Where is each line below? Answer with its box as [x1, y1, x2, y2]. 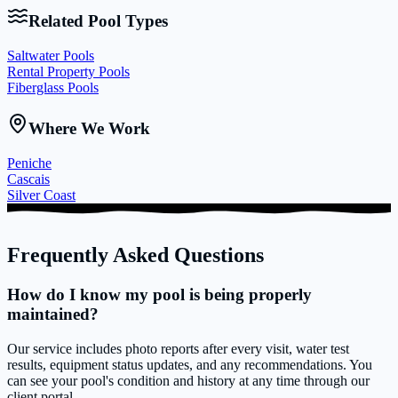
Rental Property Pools [7, 64, 130, 80]
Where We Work [28, 118, 150, 138]
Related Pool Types [28, 12, 168, 31]
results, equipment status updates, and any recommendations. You [7, 356, 372, 372]
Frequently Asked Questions [7, 243, 264, 267]
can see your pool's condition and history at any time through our [7, 372, 370, 388]
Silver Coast [7, 187, 76, 203]
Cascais [7, 171, 50, 187]
